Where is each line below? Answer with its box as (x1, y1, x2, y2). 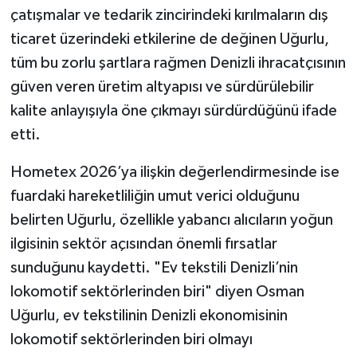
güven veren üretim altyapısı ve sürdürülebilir (10, 79, 314, 96)
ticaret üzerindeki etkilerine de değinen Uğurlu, (10, 31, 329, 48)
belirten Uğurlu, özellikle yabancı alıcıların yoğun (10, 212, 333, 229)
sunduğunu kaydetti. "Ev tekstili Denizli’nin (10, 260, 298, 277)
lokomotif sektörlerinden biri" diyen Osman (10, 284, 304, 300)
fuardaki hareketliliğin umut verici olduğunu (10, 188, 300, 205)
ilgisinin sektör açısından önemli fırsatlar (10, 236, 277, 253)
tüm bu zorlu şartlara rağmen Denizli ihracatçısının (10, 55, 346, 72)
